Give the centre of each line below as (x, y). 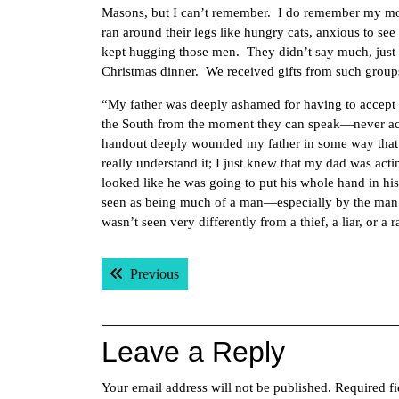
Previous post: (218, 273)
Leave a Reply (193, 352)
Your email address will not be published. (216, 387)
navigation (166, 295)
